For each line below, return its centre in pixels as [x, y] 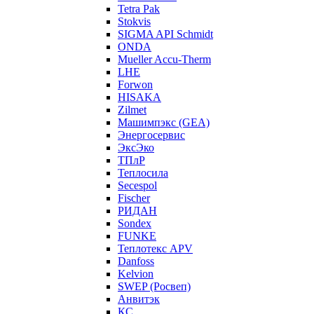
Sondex [135, 223]
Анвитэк [139, 299]
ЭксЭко [136, 148]
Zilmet [132, 110]
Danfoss [136, 261]
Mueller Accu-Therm [164, 59]
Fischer [134, 198]
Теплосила [143, 173]
